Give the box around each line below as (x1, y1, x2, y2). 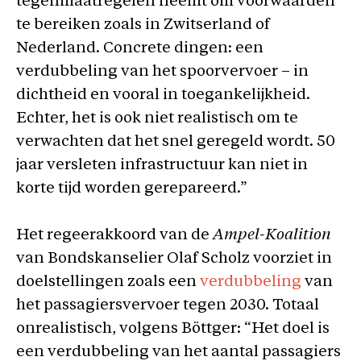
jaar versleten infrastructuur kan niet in (16, 158, 308, 173)
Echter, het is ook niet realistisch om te (16, 111, 298, 127)
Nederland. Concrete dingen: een (16, 41, 263, 56)
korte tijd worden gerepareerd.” (16, 181, 247, 197)
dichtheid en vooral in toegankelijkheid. (16, 88, 310, 103)
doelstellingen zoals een (16, 274, 200, 290)
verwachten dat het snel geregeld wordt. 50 (16, 135, 335, 150)
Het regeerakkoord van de (16, 227, 213, 243)
